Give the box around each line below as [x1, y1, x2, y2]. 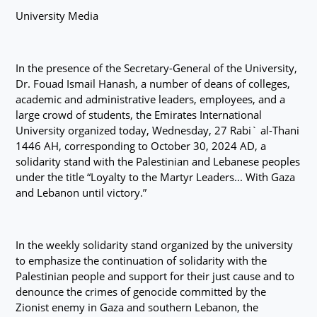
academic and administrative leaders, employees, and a [16, 91, 286, 106]
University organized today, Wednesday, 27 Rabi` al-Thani [16, 122, 300, 137]
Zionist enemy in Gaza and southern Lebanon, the [16, 299, 259, 314]
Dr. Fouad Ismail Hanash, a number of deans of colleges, [16, 76, 291, 91]
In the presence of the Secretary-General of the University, [16, 60, 298, 75]
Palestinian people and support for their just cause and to [16, 268, 295, 283]
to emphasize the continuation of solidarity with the [16, 253, 267, 267]
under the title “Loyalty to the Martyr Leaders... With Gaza [16, 169, 296, 184]
